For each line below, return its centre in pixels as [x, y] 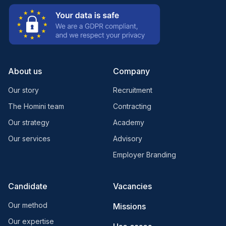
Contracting [132, 106]
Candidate [28, 186]
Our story [23, 90]
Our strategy [29, 122]
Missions [129, 206]
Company [131, 71]
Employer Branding [145, 154]
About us [25, 71]
